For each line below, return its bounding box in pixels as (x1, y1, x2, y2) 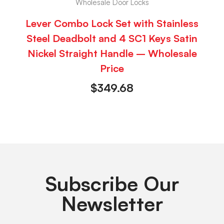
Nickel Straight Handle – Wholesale (27, 46, 197, 59)
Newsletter (61, 190, 163, 216)
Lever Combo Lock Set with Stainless (25, 16, 198, 29)
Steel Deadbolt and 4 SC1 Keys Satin (26, 31, 197, 44)
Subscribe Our (45, 170, 179, 196)
